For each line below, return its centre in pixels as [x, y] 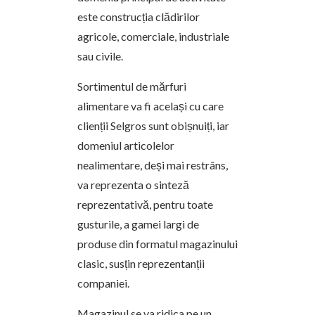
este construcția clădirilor [139, 17]
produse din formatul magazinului [157, 244]
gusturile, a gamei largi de [138, 224]
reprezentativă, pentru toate [145, 204]
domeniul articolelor [126, 145]
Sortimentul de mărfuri [132, 86]
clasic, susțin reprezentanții [141, 263]
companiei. [103, 283]
